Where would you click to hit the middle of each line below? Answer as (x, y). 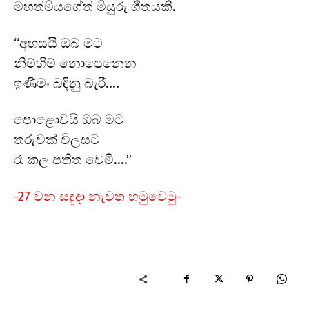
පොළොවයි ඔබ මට (69, 119)
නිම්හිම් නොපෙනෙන (75, 63)
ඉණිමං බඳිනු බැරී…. (67, 83)
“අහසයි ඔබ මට (58, 43)
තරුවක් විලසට (57, 139)
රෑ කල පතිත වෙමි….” (73, 159)
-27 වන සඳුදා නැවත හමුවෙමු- (98, 196)
